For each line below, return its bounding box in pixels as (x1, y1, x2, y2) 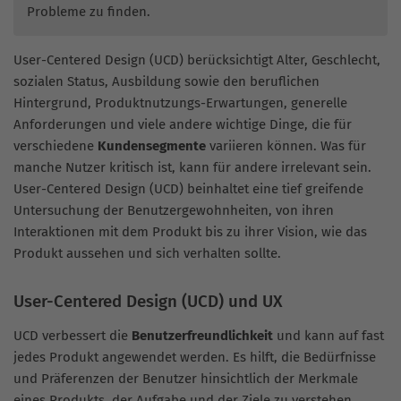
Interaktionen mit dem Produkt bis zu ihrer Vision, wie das (13, 224, 367, 241)
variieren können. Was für (206, 138, 366, 155)
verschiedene (13, 138, 98, 155)
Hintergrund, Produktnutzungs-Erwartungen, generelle (13, 95, 347, 112)
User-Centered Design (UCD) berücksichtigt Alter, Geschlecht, (13, 52, 380, 69)
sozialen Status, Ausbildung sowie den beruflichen (13, 73, 320, 90)
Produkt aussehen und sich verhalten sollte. (13, 245, 281, 262)
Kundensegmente (98, 138, 206, 155)
